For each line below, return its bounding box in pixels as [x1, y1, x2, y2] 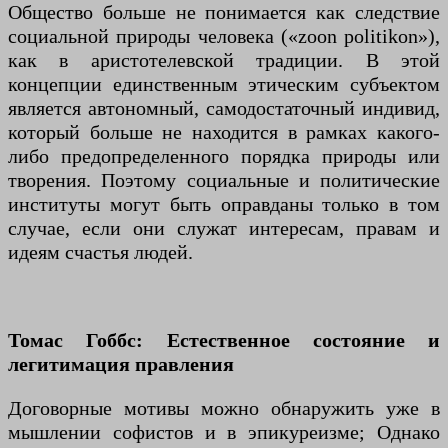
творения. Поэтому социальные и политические [8, 169, 440, 192]
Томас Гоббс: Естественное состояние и [8, 329, 440, 352]
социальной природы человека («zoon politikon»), [8, 25, 440, 48]
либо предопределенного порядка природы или [8, 145, 440, 168]
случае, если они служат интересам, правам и [8, 217, 440, 240]
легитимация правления [8, 353, 234, 376]
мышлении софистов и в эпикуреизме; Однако [8, 421, 440, 444]
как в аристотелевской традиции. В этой [8, 49, 440, 72]
